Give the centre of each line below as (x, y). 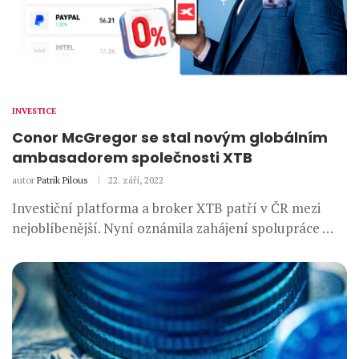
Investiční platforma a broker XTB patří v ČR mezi (166, 208)
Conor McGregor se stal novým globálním (170, 138)
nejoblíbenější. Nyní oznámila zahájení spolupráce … (173, 228)
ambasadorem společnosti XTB (132, 158)
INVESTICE (34, 111)
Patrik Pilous (63, 180)
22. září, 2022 (136, 180)
